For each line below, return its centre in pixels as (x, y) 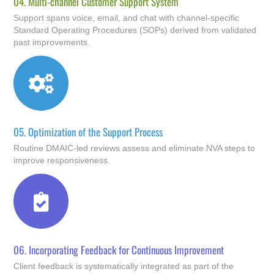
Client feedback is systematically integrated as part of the (124, 266)
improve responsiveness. (62, 160)
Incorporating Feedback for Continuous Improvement (125, 250)
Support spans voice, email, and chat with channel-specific (127, 17)
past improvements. (52, 42)
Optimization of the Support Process (94, 131)
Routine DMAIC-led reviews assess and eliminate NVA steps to (135, 148)
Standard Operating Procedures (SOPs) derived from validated (135, 30)
